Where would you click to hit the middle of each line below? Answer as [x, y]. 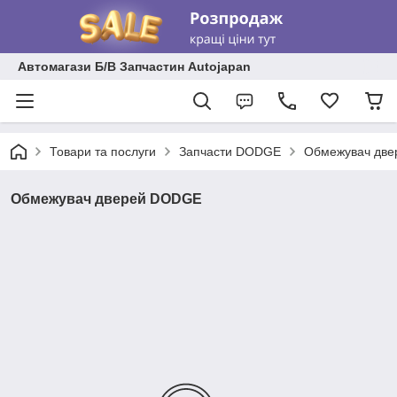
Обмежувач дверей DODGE [106, 199]
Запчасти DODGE [230, 152]
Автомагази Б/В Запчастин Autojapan [134, 66]
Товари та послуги [103, 152]
